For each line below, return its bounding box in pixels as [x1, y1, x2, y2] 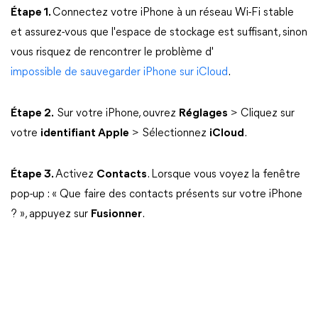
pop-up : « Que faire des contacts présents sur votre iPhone [11, 189, 302, 200]
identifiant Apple [40, 128, 129, 139]
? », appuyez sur [11, 209, 91, 220]
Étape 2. [11, 108, 54, 119]
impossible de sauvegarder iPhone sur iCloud [11, 67, 228, 78]
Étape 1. [11, 7, 53, 18]
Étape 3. [11, 169, 55, 180]
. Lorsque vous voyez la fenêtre [147, 169, 300, 180]
